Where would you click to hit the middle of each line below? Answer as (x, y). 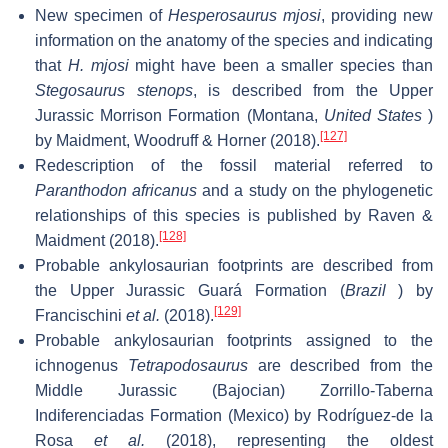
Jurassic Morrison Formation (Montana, (179, 115)
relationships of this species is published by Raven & (234, 215)
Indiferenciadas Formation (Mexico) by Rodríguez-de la (234, 415)
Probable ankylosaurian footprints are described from (234, 265)
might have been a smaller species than (281, 65)
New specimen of (101, 15)
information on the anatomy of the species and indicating (234, 40)
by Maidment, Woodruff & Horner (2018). (177, 140)
